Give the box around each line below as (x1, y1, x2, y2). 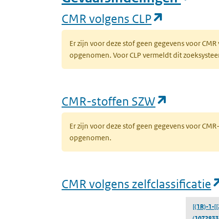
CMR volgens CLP (62, 11, 152, 25)
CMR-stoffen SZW (62, 94, 155, 108)
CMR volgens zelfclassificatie (62, 176, 211, 191)
